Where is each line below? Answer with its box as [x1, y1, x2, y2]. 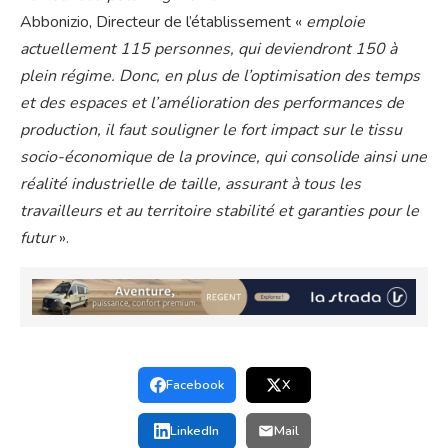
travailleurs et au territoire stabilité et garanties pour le [20, 200, 419, 223]
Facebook [165, 376, 224, 395]
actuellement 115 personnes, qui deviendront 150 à [20, 38, 397, 61]
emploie [306, 11, 365, 34]
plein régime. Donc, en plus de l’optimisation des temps [20, 65, 420, 88]
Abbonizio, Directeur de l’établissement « [20, 11, 306, 34]
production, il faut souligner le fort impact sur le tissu [20, 119, 402, 142]
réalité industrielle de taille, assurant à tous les [20, 173, 361, 196]
